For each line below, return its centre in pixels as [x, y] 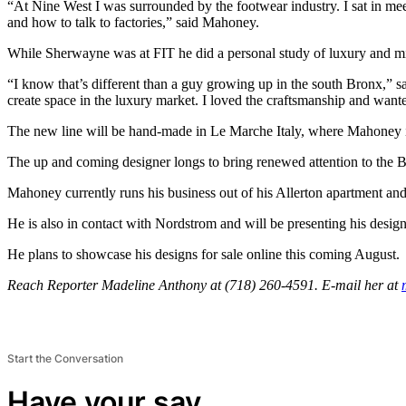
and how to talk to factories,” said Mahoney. [133, 22]
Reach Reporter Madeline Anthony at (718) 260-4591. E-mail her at [204, 285]
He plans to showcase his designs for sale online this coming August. [203, 254]
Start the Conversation [65, 358]
